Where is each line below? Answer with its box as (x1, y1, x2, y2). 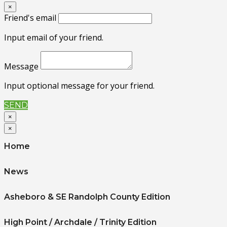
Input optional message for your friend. (4, 80, 155, 91)
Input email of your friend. (4, 31, 103, 43)
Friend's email (4, 12, 56, 23)
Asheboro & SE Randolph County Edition (4, 192, 170, 202)
